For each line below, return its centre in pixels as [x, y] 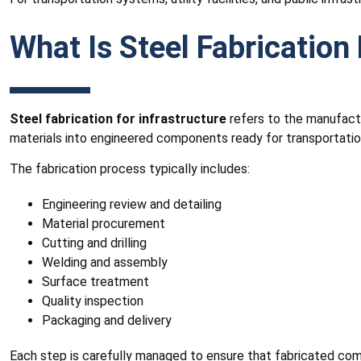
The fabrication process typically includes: [130, 169]
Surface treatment [95, 282]
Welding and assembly [105, 263]
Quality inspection [93, 301]
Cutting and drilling [94, 243]
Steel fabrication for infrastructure [118, 118]
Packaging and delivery [107, 321]
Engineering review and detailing [132, 205]
